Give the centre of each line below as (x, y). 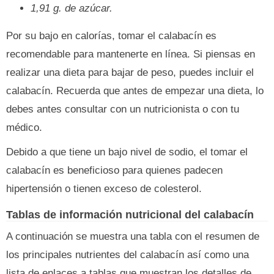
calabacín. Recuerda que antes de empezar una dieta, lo (135, 91)
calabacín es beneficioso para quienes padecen (114, 170)
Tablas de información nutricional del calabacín (130, 214)
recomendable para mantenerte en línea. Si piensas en (131, 54)
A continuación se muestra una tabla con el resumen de (133, 236)
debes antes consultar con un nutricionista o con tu (123, 109)
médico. (24, 128)
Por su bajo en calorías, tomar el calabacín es (111, 36)
